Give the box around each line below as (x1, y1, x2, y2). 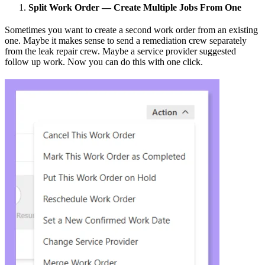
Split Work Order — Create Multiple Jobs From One (28, 2, 241, 12)
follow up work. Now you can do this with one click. (5, 56, 203, 67)
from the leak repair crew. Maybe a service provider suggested (5, 46, 236, 56)
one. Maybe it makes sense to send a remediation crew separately (5, 35, 247, 46)
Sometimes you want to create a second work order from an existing (5, 24, 258, 35)
